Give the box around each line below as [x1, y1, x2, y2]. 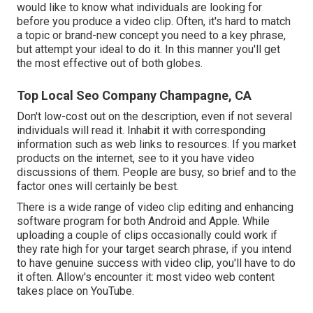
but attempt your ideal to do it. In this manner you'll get [17, 43, 280, 57]
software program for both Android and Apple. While [17, 214, 270, 228]
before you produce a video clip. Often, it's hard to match [17, 15, 291, 29]
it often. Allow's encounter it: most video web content [17, 270, 275, 284]
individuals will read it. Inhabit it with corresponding [17, 124, 265, 138]
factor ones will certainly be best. [17, 180, 179, 194]
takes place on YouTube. [17, 284, 134, 298]
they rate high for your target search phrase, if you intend [17, 242, 291, 256]
